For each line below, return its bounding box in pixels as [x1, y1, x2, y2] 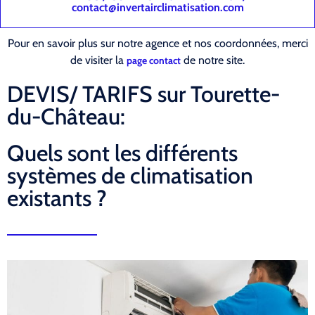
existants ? [7, 184, 107, 212]
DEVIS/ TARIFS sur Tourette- [7, 80, 280, 108]
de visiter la [70, 53, 127, 67]
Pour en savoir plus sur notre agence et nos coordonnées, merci [7, 37, 308, 51]
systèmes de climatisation [7, 162, 253, 190]
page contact [127, 54, 181, 67]
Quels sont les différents [7, 139, 238, 167]
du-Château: [7, 103, 125, 131]
